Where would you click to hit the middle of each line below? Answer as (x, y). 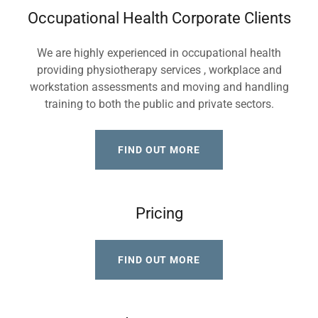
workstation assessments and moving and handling (159, 87)
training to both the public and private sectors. (159, 104)
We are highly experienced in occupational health (159, 53)
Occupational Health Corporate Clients (159, 18)
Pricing (159, 213)
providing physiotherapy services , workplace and (159, 70)
